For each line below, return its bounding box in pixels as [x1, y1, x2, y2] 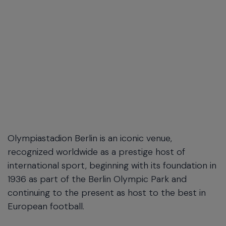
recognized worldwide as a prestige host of [8, 146, 185, 158]
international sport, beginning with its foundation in [8, 159, 216, 172]
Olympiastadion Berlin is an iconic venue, [8, 132, 172, 145]
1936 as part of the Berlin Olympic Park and [8, 173, 187, 186]
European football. [8, 200, 84, 213]
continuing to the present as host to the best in [8, 187, 206, 199]
